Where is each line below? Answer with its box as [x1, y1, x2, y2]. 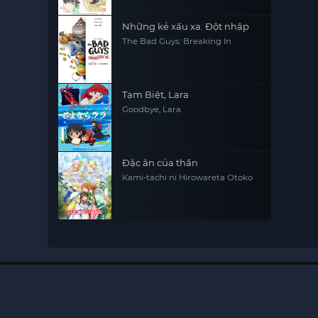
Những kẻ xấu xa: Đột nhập [122, 21, 250, 32]
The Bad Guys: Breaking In [122, 36, 232, 46]
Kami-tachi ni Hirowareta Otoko [122, 172, 253, 182]
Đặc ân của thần [122, 157, 199, 168]
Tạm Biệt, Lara [122, 89, 190, 100]
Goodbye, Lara [122, 104, 182, 114]
